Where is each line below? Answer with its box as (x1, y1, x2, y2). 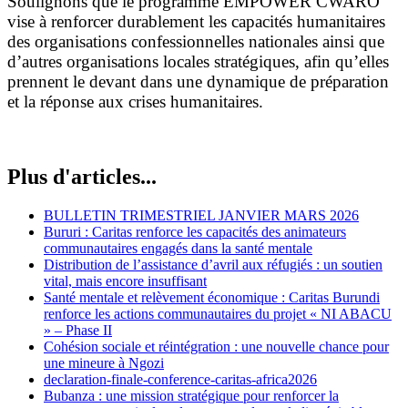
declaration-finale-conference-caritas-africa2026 (44, 371, 317, 387)
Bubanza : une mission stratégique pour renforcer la (44, 387, 339, 403)
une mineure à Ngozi (44, 354, 164, 371)
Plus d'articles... (7, 164, 157, 189)
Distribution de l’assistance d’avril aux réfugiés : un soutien (44, 256, 382, 272)
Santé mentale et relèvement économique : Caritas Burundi (44, 289, 380, 305)
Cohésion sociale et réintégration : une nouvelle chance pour (44, 338, 389, 354)
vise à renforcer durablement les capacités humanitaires (7, 11, 385, 31)
